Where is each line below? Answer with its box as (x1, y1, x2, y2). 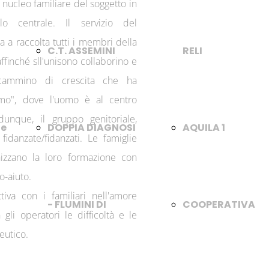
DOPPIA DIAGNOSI (47, 121, 136, 134)
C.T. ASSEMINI (47, 44, 115, 58)
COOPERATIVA (183, 198, 255, 211)
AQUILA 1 (183, 121, 225, 134)
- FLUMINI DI (47, 198, 106, 211)
